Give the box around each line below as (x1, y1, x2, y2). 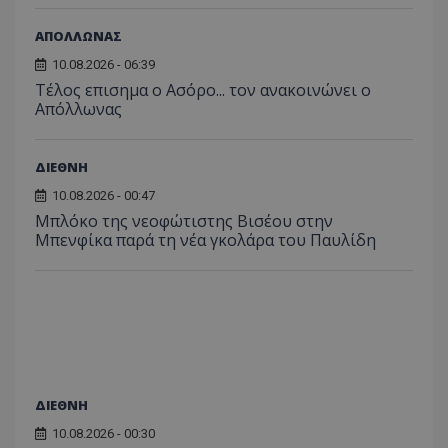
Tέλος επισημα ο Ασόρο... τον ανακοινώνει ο (35, 78, 371, 101)
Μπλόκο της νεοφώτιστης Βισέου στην (35, 209, 333, 232)
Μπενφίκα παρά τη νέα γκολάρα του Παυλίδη (35, 228, 376, 251)
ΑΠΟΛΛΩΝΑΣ (35, 26, 122, 45)
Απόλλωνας (35, 97, 122, 120)
